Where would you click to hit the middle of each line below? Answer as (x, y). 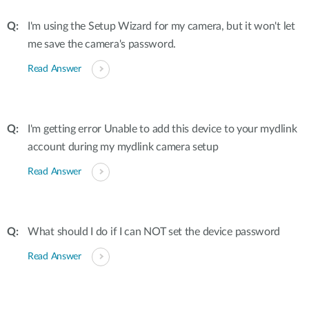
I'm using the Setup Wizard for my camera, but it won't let (161, 26)
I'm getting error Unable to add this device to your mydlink (162, 129)
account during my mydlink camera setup (123, 147)
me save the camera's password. (102, 44)
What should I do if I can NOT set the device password (154, 232)
